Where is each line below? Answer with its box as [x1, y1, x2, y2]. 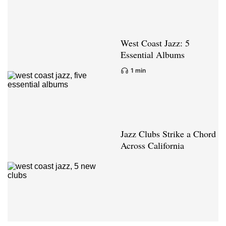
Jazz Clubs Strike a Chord [121, 128, 216, 140]
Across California [121, 139, 184, 152]
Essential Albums [121, 48, 185, 61]
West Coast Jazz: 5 [121, 37, 190, 49]
